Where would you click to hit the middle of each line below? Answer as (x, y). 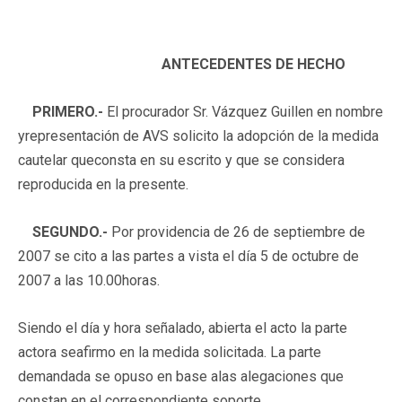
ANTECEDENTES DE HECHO (253, 64)
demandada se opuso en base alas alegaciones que (181, 376)
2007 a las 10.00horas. (89, 280)
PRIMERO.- (61, 111)
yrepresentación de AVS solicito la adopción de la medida (198, 135)
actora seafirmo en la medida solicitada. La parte (170, 352)
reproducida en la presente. (103, 184)
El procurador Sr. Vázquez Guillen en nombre (243, 111)
